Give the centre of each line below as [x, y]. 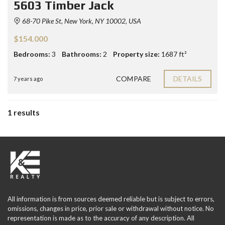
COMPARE [134, 79]
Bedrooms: [32, 54]
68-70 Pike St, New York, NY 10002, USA [81, 21]
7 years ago [28, 79]
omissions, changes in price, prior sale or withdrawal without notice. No [111, 209]
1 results [24, 113]
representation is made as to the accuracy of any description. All [101, 218]
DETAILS [188, 79]
